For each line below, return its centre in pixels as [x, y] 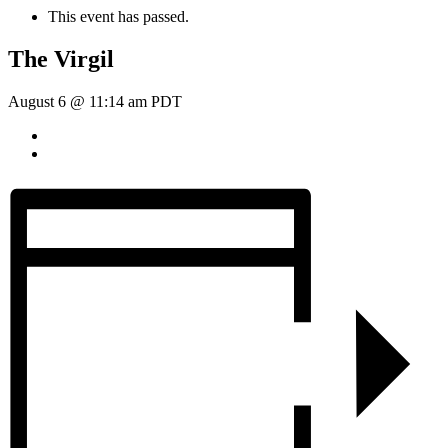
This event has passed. [118, 16]
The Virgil [61, 58]
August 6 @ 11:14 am [77, 101]
